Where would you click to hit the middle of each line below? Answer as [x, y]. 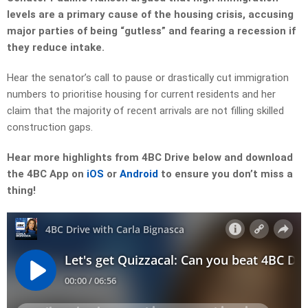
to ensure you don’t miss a [225, 174]
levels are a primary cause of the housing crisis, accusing [150, 15]
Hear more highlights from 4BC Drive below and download [150, 158]
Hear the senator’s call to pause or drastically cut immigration [148, 78]
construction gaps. [50, 128]
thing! [21, 191]
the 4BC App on [47, 174]
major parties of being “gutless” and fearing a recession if [151, 31]
